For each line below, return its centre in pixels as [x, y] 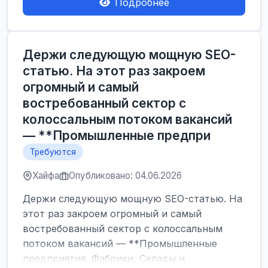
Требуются [53, 152]
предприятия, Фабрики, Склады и [104, 258]
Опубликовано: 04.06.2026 [125, 176]
